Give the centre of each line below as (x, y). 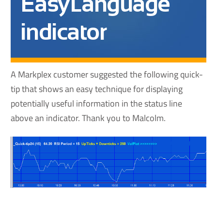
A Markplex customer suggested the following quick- (107, 75)
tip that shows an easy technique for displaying (97, 89)
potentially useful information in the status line (97, 104)
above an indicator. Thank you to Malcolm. (88, 118)
